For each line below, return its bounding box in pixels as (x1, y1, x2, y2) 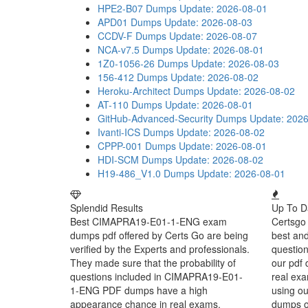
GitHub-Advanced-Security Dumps (98, 111, 247, 125)
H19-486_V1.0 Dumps (98, 166, 195, 180)
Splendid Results (70, 201, 143, 214)
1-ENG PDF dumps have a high (70, 283, 208, 297)
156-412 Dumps (98, 70, 168, 84)
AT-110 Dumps (98, 98, 162, 111)
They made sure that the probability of (70, 256, 236, 269)
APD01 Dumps (98, 15, 162, 29)
